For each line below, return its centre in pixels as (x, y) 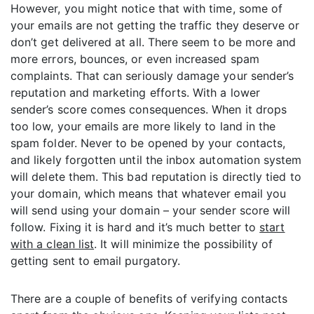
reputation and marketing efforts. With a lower (135, 93)
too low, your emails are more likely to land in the (143, 127)
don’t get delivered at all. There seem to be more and (153, 42)
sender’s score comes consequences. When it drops (149, 110)
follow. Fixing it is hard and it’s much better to (135, 227)
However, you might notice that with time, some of (147, 9)
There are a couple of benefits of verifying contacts (149, 299)
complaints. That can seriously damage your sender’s (152, 76)
